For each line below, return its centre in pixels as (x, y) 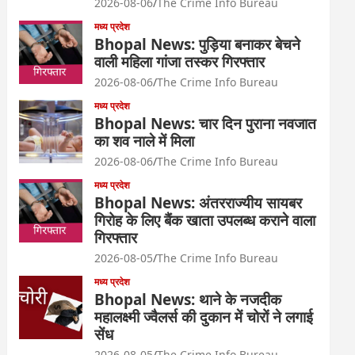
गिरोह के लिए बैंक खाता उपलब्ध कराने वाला (205, 220)
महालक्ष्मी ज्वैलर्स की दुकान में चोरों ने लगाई (204, 317)
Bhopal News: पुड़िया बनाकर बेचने (198, 44)
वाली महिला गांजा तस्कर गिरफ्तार (180, 62)
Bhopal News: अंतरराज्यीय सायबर (198, 203)
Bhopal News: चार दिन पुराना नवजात (206, 124)
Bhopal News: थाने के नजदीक (188, 300)
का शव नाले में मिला (145, 141)
